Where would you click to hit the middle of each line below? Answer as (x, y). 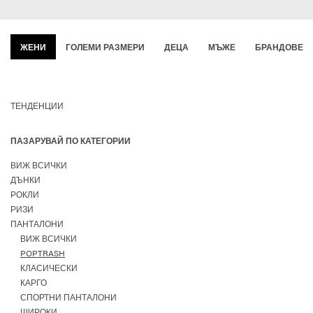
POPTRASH (43, 253)
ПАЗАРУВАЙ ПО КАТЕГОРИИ (71, 140)
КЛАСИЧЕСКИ (49, 268)
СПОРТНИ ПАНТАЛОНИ (68, 297)
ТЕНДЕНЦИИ (37, 105)
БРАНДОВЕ (279, 47)
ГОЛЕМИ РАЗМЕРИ (105, 47)
